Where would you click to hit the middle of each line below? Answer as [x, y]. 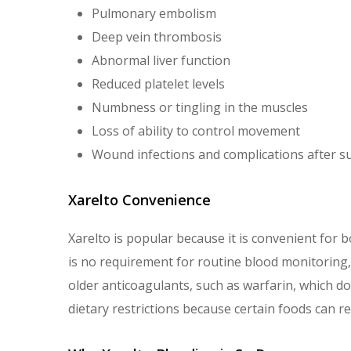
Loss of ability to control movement [196, 131]
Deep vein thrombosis [157, 37]
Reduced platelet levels [158, 84]
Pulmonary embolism [154, 13]
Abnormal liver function [161, 60]
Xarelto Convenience [139, 200]
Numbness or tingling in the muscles [200, 107]
